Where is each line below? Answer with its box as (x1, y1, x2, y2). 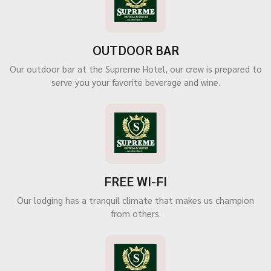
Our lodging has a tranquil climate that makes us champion (17, 194, 254, 206)
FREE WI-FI (104, 173, 167, 189)
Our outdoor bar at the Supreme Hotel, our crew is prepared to (9, 63, 262, 74)
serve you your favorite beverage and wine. (51, 76, 220, 88)
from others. (110, 207, 161, 219)
